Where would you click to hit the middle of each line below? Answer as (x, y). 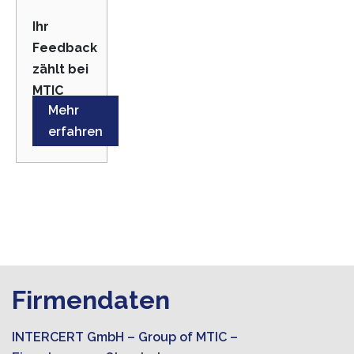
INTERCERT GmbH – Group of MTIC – (126, 337)
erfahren (75, 132)
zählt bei (60, 70)
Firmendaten (91, 300)
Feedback (65, 48)
